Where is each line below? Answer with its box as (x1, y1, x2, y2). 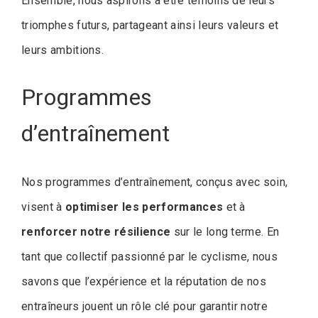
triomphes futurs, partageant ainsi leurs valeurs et (21, 18, 279, 32)
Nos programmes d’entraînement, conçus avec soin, (21, 175, 288, 190)
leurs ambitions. (21, 43, 104, 57)
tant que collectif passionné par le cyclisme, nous (21, 250, 278, 264)
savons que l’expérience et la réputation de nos (21, 275, 267, 289)
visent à (21, 200, 65, 214)
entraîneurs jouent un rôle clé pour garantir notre (21, 300, 268, 314)
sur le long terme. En (170, 225, 280, 239)
